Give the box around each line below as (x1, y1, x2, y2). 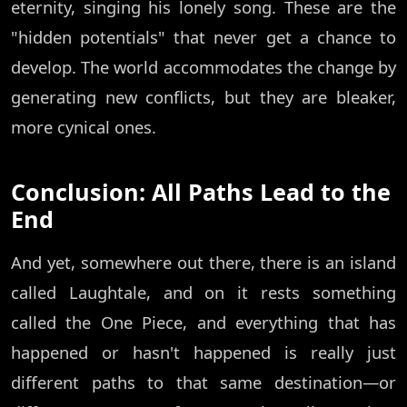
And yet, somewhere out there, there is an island (11, 251, 396, 274)
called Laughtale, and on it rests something (11, 281, 396, 304)
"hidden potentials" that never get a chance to (11, 25, 396, 49)
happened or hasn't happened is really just (11, 341, 396, 364)
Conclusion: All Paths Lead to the (11, 176, 391, 208)
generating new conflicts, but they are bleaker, (11, 85, 396, 109)
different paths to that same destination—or (11, 371, 396, 394)
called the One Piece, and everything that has (11, 311, 396, 334)
